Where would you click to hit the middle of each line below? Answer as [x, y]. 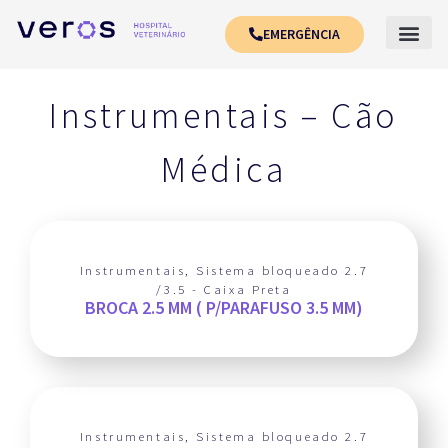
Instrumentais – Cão [224, 115]
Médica [224, 169]
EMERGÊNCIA [302, 34]
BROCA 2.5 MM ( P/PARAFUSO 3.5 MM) [224, 308]
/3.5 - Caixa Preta [224, 289]
